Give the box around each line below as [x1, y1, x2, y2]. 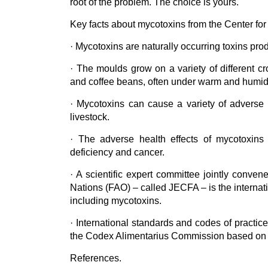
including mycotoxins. [70, 196, 162, 206]
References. [70, 253, 121, 264]
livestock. [70, 112, 109, 123]
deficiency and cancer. [70, 147, 165, 158]
